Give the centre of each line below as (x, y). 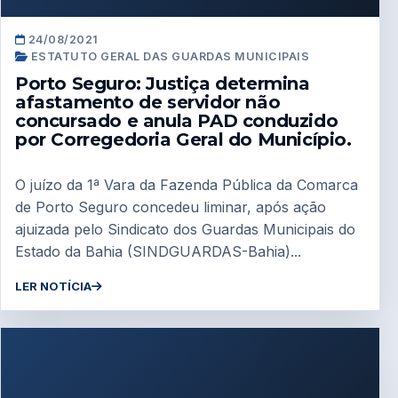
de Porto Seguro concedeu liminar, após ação (171, 207)
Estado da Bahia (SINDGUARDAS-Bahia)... (158, 251)
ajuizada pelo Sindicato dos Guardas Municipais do (185, 229)
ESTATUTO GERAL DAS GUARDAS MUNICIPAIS (169, 57)
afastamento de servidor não (148, 103)
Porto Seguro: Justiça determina (163, 84)
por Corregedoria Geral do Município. (183, 140)
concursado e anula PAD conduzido (177, 121)
